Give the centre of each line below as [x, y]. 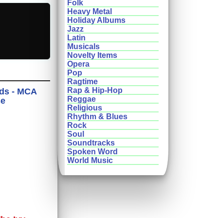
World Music [90, 161]
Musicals [83, 47]
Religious [85, 108]
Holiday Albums [96, 20]
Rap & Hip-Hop [95, 91]
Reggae [82, 99]
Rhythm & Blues [97, 117]
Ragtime [82, 82]
